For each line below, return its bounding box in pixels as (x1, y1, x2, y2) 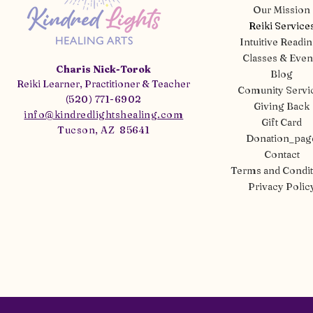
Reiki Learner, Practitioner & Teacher (17, 78, 191, 90)
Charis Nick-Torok (56, 63, 152, 75)
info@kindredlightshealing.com (24, 108, 184, 121)
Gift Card (261, 116, 303, 129)
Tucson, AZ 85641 (57, 124, 150, 136)
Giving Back (254, 100, 310, 112)
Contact (263, 148, 300, 161)
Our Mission (253, 3, 311, 16)
